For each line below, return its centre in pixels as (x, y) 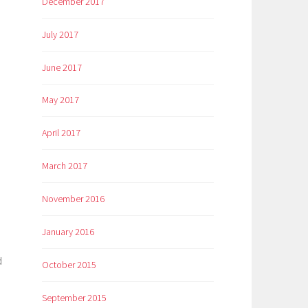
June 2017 (62, 67)
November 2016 (73, 199)
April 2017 (61, 133)
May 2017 (60, 100)
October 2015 (69, 265)
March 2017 (65, 166)
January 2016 (68, 232)
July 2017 (60, 34)
